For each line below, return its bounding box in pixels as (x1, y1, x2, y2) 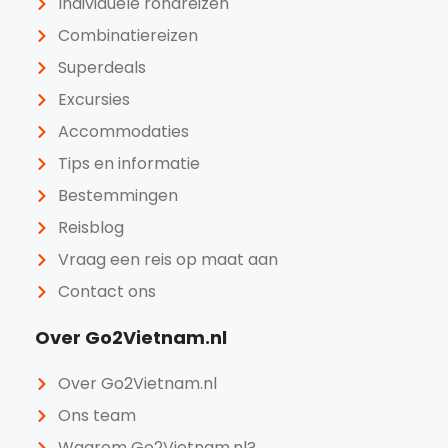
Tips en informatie (57, 151, 200, 175)
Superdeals (57, 55, 146, 79)
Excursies (57, 87, 130, 111)
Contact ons (57, 279, 156, 303)
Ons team (57, 403, 136, 427)
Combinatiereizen (57, 23, 198, 47)
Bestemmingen (57, 183, 178, 207)
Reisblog (57, 215, 124, 239)
